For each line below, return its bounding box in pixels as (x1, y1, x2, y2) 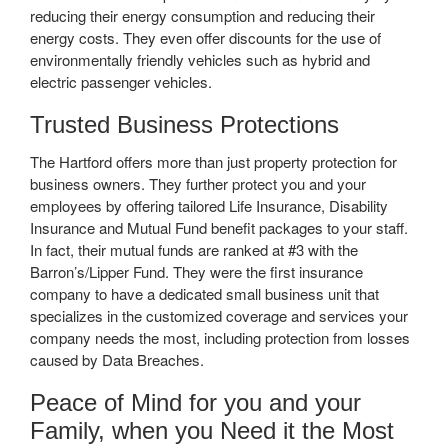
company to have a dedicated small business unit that (30, 282, 379, 304)
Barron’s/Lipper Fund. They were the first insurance (30, 260, 363, 282)
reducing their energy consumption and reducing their (30, 4, 375, 26)
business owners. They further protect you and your (30, 172, 366, 194)
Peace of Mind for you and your (30, 388, 361, 416)
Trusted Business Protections (30, 110, 339, 138)
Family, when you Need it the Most (30, 416, 394, 444)
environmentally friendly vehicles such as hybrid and (30, 48, 370, 70)
